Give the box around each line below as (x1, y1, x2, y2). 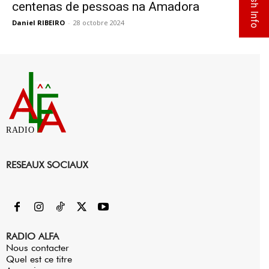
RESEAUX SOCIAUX (6, 159, 88, 171)
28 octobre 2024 (73, 18, 124, 27)
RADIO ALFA (6, 230, 59, 242)
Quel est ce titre (6, 253, 72, 265)
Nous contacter (6, 241, 69, 253)
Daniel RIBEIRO (12, 18, 65, 27)
